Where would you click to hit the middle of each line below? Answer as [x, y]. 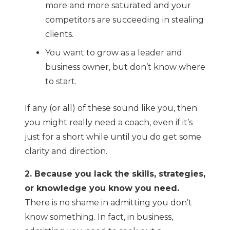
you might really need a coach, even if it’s [109, 123]
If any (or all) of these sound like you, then [111, 108]
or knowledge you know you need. [102, 188]
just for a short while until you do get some [113, 137]
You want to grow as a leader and [114, 53]
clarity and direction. [66, 151]
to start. [61, 82]
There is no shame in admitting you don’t [108, 203]
